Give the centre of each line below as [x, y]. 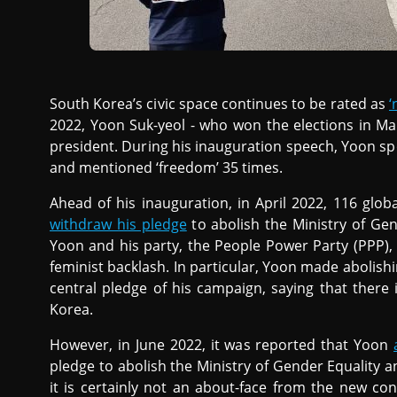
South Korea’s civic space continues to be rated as [219, 104]
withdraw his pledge [118, 224]
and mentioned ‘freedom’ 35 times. [167, 167]
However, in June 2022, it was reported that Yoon [222, 345]
